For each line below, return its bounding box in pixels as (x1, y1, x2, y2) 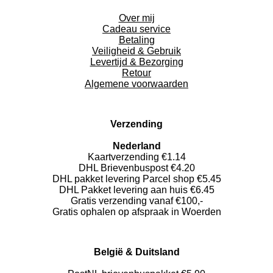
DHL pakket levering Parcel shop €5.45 (52, 174, 221, 184)
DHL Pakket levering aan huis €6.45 (58, 185, 214, 195)
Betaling (118, 35, 155, 45)
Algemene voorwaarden (85, 79, 188, 89)
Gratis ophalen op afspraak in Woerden (52, 207, 221, 217)
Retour (122, 68, 151, 78)
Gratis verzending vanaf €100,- (70, 196, 203, 206)
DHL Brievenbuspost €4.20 (78, 163, 195, 173)
